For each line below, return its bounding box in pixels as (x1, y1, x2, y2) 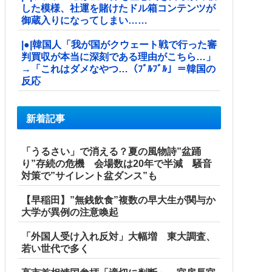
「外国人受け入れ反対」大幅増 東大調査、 (21, 231, 216, 242)
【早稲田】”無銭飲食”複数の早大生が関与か (21, 195, 216, 206)
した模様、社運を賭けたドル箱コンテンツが (21, 2, 216, 13)
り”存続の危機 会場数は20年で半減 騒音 (21, 158, 212, 169)
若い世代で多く (21, 243, 89, 254)
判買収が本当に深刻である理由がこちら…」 (21, 51, 216, 62)
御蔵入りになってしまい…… (21, 15, 148, 25)
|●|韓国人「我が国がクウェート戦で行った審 (21, 39, 217, 50)
